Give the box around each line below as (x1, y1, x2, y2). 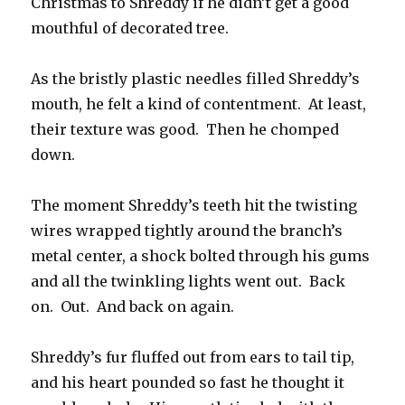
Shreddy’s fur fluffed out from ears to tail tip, (31, 348, 355, 367)
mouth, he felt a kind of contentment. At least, (31, 95, 367, 114)
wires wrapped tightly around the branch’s (31, 221, 344, 240)
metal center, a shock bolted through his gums (31, 247, 371, 266)
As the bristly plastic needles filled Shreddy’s (31, 70, 361, 89)
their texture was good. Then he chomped (31, 120, 340, 139)
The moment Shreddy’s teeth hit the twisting (31, 196, 358, 215)
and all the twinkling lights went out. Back (31, 272, 346, 291)
